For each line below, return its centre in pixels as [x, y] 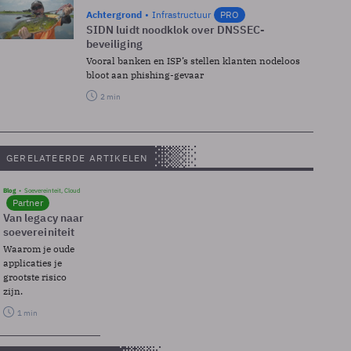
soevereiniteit [39, 232]
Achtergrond [114, 14]
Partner [28, 203]
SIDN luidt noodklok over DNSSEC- [176, 30]
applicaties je [33, 263]
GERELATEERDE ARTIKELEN [77, 158]
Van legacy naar [44, 218]
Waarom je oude [39, 249]
